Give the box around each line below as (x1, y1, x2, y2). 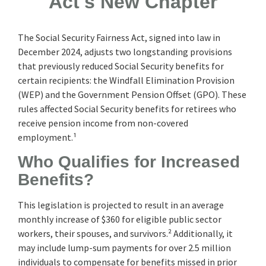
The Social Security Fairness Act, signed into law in (18, 31, 220, 43)
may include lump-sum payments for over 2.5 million (18, 241, 231, 254)
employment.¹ (18, 131, 77, 143)
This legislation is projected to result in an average (18, 198, 224, 211)
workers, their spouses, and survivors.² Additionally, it (18, 227, 233, 239)
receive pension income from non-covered (18, 116, 188, 129)
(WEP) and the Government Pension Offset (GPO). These (18, 88, 246, 100)
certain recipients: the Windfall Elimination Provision (18, 74, 235, 86)
